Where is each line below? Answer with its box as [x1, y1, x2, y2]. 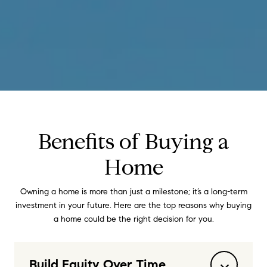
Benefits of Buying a [38, 128, 229, 155]
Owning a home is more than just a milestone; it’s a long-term [20, 187, 247, 197]
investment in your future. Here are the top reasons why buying [15, 200, 252, 210]
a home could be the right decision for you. [53, 214, 214, 224]
